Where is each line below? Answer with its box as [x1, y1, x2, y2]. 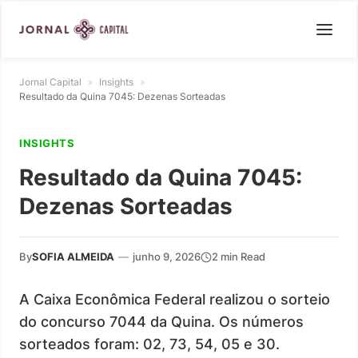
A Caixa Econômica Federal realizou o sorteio [19, 291, 330, 308]
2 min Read [212, 250, 265, 263]
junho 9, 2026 [133, 250, 201, 263]
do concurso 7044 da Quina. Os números [19, 313, 304, 330]
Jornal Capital [19, 76, 82, 88]
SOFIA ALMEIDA [32, 250, 114, 263]
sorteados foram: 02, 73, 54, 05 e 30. [19, 336, 280, 352]
